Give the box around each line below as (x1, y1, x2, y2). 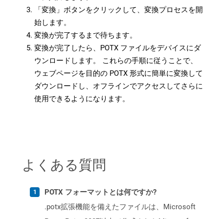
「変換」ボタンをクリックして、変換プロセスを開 (34, 5, 203, 15)
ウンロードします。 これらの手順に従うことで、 (34, 56, 197, 66)
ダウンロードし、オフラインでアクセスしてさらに (34, 82, 203, 91)
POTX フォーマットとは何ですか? (44, 188, 156, 197)
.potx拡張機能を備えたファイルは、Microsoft (44, 202, 196, 212)
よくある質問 (22, 155, 106, 174)
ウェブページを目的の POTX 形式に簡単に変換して (34, 69, 203, 78)
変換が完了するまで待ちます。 (34, 31, 137, 40)
